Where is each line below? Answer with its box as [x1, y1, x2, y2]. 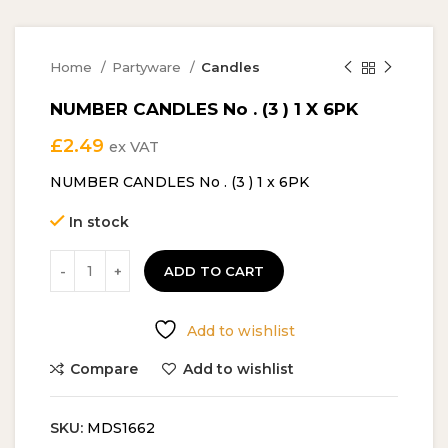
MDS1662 [87, 419, 155, 438]
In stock [69, 213, 129, 232]
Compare [70, 360, 139, 379]
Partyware [112, 59, 185, 76]
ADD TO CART [164, 263, 264, 280]
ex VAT [109, 138, 159, 157]
